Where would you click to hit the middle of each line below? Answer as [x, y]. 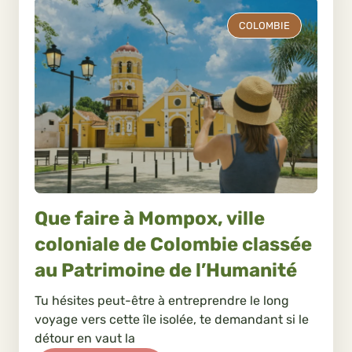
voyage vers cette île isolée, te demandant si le [172, 319]
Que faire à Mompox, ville [150, 218]
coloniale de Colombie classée [173, 244]
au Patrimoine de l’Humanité [166, 270]
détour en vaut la [85, 338]
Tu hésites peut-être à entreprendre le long [162, 300]
